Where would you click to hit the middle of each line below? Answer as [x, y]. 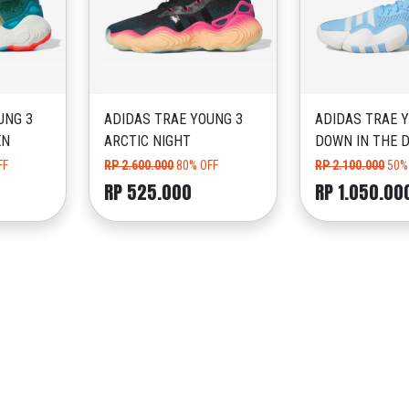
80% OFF [198, 166]
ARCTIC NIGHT [148, 142]
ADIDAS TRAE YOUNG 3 [174, 120]
